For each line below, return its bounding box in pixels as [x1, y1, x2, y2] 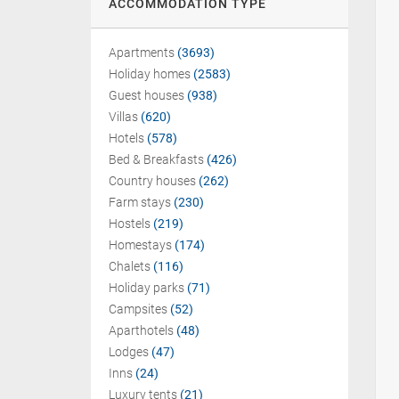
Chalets [109, 259, 151, 273]
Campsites [109, 302, 167, 316]
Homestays [109, 238, 172, 252]
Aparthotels [109, 323, 174, 338]
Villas [109, 110, 138, 124]
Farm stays [109, 195, 171, 209]
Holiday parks [109, 281, 184, 295]
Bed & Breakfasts [109, 152, 204, 167]
